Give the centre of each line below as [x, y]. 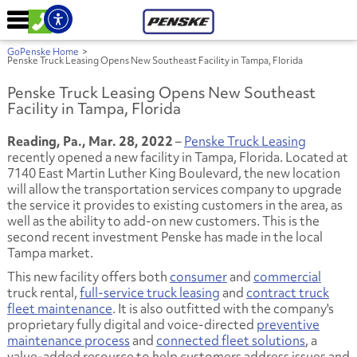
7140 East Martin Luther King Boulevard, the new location [173, 173]
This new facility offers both [88, 277]
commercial [287, 277]
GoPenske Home [43, 52]
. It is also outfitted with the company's [223, 308]
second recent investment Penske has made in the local [165, 237]
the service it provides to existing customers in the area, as [175, 205]
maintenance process [68, 340]
